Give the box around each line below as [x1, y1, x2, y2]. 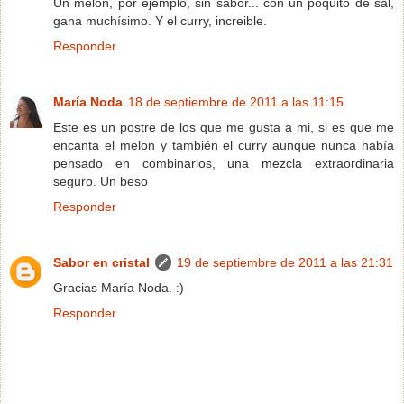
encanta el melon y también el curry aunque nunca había [53, 137, 394, 152]
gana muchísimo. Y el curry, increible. [53, 13, 267, 28]
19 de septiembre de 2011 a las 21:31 [177, 254, 393, 270]
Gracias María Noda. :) [53, 280, 184, 295]
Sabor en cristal [53, 254, 150, 270]
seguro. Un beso [53, 173, 148, 188]
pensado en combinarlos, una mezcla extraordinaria [53, 155, 394, 170]
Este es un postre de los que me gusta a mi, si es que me [53, 119, 394, 134]
